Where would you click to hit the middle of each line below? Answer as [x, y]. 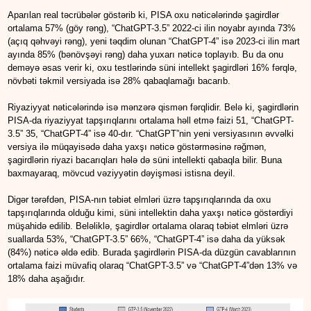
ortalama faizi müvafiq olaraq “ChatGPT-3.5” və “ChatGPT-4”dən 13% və [153, 266]
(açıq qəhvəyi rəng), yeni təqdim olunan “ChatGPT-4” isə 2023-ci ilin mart [154, 42]
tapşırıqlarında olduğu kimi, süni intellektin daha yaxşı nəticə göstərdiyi [151, 213]
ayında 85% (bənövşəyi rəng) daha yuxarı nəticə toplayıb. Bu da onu [146, 55]
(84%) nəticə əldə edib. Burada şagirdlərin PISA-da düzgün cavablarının [152, 253]
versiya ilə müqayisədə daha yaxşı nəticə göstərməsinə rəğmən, [137, 147]
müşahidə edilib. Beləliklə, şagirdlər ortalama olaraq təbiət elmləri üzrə [148, 226]
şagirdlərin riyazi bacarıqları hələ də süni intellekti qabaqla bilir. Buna [145, 160]
